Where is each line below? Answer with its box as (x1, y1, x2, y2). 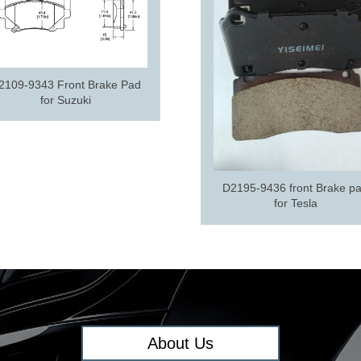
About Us (147, 334, 214, 352)
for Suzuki (40, 93, 92, 107)
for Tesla (273, 197, 317, 210)
